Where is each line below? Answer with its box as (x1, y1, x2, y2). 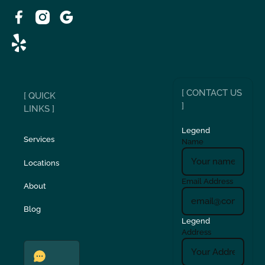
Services (24, 135, 55, 144)
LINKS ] (24, 104, 55, 115)
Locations (24, 158, 60, 167)
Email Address (182, 176, 234, 186)
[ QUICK (24, 91, 56, 102)
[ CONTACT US (182, 88, 243, 99)
